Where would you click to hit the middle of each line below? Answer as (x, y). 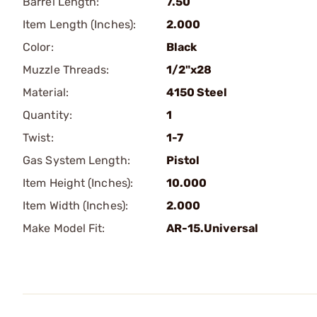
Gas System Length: (76, 160)
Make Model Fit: (64, 228)
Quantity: (47, 115)
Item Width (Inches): (75, 206)
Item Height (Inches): (78, 183)
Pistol (183, 160)
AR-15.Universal (212, 228)
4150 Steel (197, 92)
